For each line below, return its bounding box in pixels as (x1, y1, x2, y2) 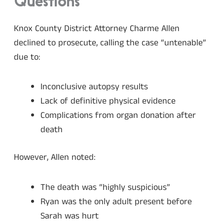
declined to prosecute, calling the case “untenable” (14, 36, 206, 49)
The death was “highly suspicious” (40, 181, 170, 194)
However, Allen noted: (14, 151, 96, 164)
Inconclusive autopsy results (40, 80, 148, 94)
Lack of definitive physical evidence (40, 95, 176, 108)
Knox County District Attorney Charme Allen (14, 22, 180, 35)
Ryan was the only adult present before (40, 195, 192, 208)
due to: (14, 50, 40, 64)
